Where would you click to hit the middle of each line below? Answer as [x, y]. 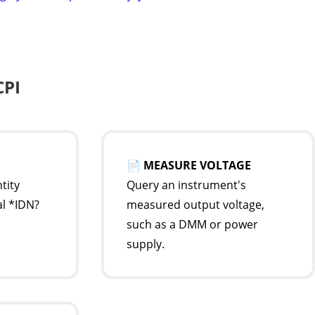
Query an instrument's [186, 185]
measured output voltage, [195, 205]
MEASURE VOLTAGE [197, 165]
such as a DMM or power [192, 224]
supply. [146, 244]
